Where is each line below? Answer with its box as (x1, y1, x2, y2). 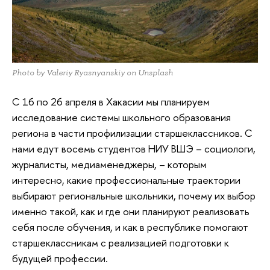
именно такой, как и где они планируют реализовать (12, 204, 250, 219)
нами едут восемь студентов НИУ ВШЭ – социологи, (12, 142, 256, 156)
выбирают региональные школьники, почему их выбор (12, 189, 256, 203)
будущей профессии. (12, 251, 108, 266)
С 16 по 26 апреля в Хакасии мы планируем (12, 95, 210, 109)
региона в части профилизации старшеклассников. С (12, 126, 253, 140)
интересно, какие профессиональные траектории (12, 173, 240, 187)
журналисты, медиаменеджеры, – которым (12, 157, 207, 172)
